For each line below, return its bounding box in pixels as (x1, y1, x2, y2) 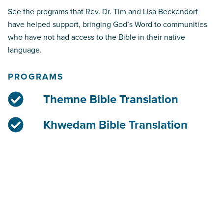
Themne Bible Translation (43, 90, 178, 108)
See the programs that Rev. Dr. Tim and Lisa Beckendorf (8, 6, 198, 17)
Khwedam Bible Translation (43, 116, 188, 133)
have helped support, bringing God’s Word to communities (8, 19, 207, 29)
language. (8, 44, 42, 55)
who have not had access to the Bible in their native (8, 31, 185, 42)
